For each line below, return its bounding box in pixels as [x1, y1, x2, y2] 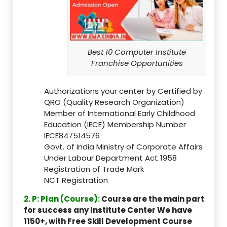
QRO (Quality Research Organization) [44, 96, 184, 107]
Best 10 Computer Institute [88, 47, 186, 58]
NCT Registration [44, 174, 108, 185]
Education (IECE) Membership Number [44, 119, 186, 130]
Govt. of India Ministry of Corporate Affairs [44, 141, 203, 152]
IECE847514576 [44, 130, 100, 141]
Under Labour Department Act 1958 [44, 152, 177, 163]
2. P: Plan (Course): [24, 193, 100, 204]
